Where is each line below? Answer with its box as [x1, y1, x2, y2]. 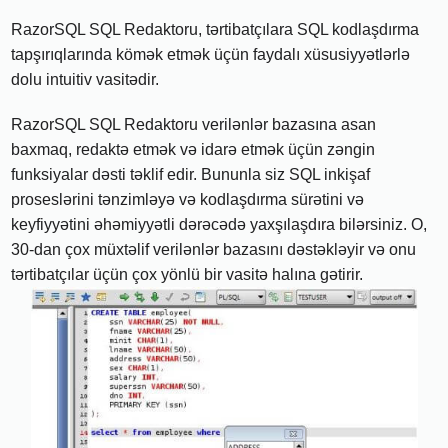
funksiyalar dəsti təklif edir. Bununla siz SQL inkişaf [11, 165, 371, 183]
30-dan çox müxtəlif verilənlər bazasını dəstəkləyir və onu [11, 240, 417, 258]
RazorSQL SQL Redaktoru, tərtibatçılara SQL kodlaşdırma [11, 20, 420, 38]
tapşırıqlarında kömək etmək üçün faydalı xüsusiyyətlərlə [11, 45, 411, 63]
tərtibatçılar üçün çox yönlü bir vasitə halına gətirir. [11, 265, 364, 283]
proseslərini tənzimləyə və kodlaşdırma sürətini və [11, 190, 365, 208]
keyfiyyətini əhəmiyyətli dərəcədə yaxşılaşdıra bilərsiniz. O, [11, 215, 428, 233]
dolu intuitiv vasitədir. [11, 70, 160, 88]
